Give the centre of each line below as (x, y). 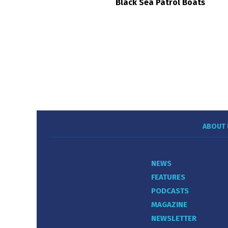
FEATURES (168, 177)
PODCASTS (170, 191)
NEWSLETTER (174, 219)
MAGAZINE (169, 205)
